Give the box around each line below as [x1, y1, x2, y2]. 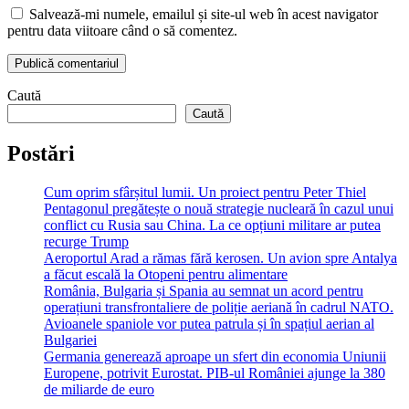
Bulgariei [44, 331, 97, 348]
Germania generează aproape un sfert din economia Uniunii [44, 348, 386, 364]
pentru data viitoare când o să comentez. [7, 22, 237, 38]
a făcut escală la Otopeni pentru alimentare [44, 266, 288, 282]
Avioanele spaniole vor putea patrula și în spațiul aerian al [44, 315, 374, 331]
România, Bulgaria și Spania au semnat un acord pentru [44, 282, 363, 299]
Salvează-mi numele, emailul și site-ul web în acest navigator [29, 5, 378, 22]
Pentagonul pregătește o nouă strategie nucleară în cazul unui [44, 200, 393, 216]
